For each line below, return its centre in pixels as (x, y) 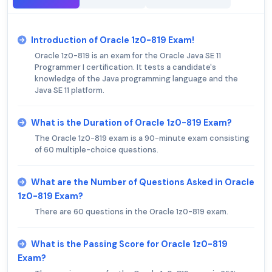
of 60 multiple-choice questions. (97, 150)
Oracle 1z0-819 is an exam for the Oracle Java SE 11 (128, 56)
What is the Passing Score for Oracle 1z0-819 (129, 244)
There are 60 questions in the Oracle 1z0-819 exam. (131, 212)
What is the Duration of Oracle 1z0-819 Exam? (131, 123)
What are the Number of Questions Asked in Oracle (143, 182)
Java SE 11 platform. (70, 90)
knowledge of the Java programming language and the (136, 79)
